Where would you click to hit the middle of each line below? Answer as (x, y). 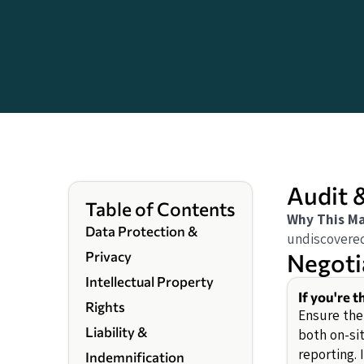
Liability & (117, 332)
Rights (106, 307)
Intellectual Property (150, 282)
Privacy (109, 256)
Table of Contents (160, 209)
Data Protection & (142, 231)
